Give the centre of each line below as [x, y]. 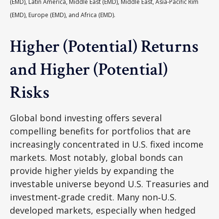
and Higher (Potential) [88, 70]
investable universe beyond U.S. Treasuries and [109, 184]
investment [34, 197]
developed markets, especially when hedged [103, 210]
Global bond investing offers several [86, 118]
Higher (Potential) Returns [104, 47]
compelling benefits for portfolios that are [100, 131]
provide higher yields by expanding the [92, 171]
